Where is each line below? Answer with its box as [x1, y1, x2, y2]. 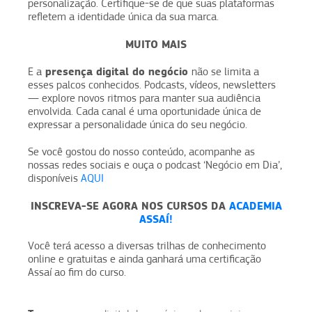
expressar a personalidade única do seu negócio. [28, 118, 247, 131]
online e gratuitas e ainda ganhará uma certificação [28, 252, 261, 265]
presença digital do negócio [42, 64, 192, 78]
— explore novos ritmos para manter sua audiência [28, 91, 260, 104]
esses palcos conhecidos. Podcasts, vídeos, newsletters [28, 78, 276, 91]
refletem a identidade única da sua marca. [28, 10, 219, 23]
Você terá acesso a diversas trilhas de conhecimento [28, 239, 266, 252]
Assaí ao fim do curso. [28, 265, 129, 279]
